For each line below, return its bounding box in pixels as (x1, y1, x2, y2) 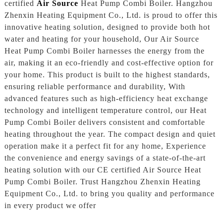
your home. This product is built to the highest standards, (4, 70, 210, 79)
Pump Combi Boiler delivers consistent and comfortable (4, 118, 205, 127)
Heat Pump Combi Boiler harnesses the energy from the (4, 47, 205, 55)
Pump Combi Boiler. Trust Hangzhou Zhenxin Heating (4, 177, 201, 186)
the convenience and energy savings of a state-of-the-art (4, 154, 206, 163)
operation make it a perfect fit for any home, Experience (4, 142, 206, 151)
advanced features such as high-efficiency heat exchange (4, 94, 208, 103)
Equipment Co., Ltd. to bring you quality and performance (4, 189, 215, 198)
